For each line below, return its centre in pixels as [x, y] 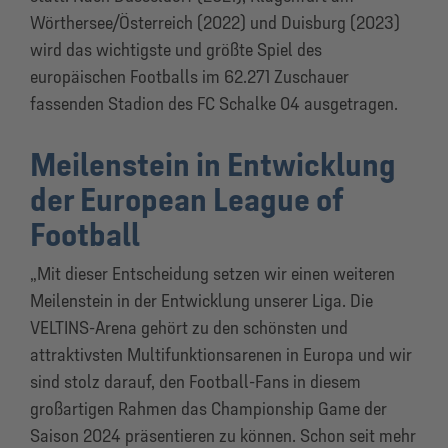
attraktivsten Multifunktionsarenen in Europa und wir [221, 354]
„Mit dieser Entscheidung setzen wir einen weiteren [212, 273]
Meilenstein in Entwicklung [213, 164]
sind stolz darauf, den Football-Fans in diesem [195, 381]
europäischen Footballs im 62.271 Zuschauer [189, 76]
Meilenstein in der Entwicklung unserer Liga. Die [201, 300]
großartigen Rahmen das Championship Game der [208, 408]
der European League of [186, 199]
